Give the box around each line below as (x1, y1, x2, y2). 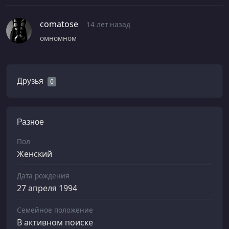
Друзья (17, 76, 43, 85)
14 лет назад (86, 19, 130, 29)
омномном (40, 33, 77, 43)
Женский (17, 148, 52, 159)
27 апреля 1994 (17, 182, 77, 194)
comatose (40, 18, 78, 30)
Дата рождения (17, 170, 70, 180)
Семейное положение (17, 204, 93, 215)
